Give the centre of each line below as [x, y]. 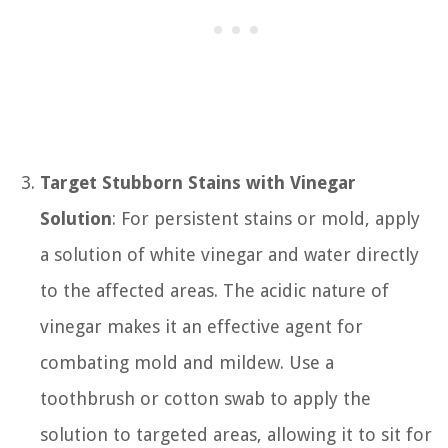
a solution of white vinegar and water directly [229, 254]
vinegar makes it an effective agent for [201, 326]
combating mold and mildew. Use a [187, 362]
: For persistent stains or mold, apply [266, 218]
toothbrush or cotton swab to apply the [205, 398]
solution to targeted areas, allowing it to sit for [236, 434]
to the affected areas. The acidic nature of [214, 290]
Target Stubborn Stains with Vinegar [198, 182]
